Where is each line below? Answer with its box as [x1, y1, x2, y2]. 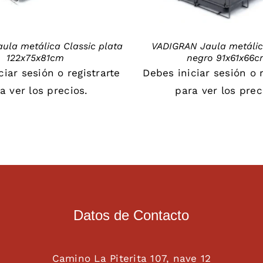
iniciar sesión [177, 66, 247, 79]
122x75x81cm [6, 52, 65, 63]
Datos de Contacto [73, 207, 190, 224]
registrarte [67, 66, 120, 79]
